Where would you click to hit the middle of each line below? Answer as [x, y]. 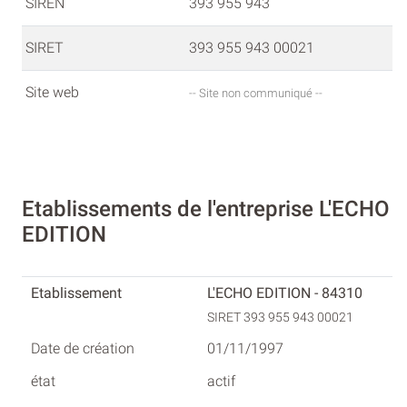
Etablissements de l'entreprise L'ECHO [206, 208]
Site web [52, 93]
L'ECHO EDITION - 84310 [285, 293]
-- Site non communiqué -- [256, 94]
